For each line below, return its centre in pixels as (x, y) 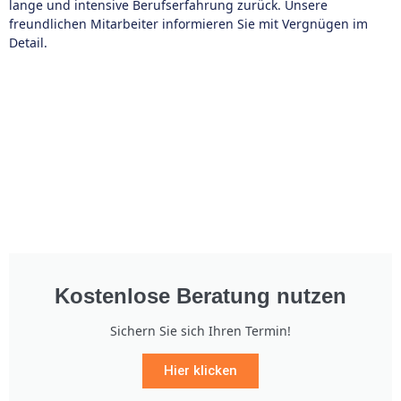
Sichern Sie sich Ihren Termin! (200, 331)
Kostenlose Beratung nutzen (200, 296)
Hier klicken (200, 371)
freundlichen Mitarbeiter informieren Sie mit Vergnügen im (188, 24)
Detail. (28, 43)
